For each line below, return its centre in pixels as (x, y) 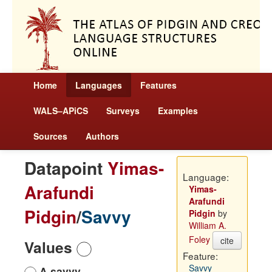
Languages (99, 85)
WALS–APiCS (61, 110)
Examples (178, 110)
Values (50, 247)
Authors (102, 136)
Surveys (123, 110)
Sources (50, 136)
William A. (207, 225)
